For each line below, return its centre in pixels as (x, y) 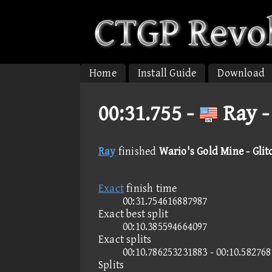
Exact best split (134, 214)
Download (241, 73)
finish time (151, 189)
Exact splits (125, 240)
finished (137, 151)
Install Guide (167, 73)
